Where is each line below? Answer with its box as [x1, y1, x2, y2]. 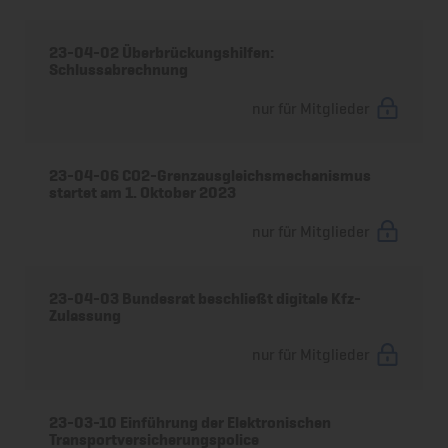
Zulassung [49, 306, 122, 326]
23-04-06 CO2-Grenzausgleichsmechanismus [49, 166, 372, 186]
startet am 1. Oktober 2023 [49, 183, 237, 203]
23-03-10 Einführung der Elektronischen [49, 412, 332, 432]
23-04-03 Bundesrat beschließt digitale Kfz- [49, 289, 362, 309]
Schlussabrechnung [49, 59, 189, 79]
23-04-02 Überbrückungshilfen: [49, 42, 275, 62]
